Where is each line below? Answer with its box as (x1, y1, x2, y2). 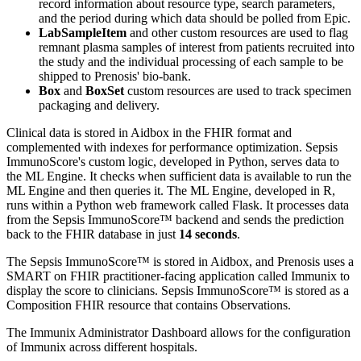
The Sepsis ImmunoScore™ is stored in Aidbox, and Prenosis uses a (6, 254, 354, 268)
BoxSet (85, 83, 124, 98)
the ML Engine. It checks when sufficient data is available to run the (6, 168, 351, 183)
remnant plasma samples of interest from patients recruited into (39, 39, 355, 54)
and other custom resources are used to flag (127, 25, 348, 39)
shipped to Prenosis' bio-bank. (39, 68, 191, 83)
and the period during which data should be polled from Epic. (39, 10, 351, 25)
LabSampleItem (39, 25, 127, 39)
